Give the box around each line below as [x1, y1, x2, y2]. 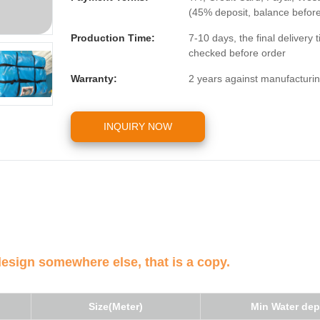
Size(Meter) [89, 300, 143, 312]
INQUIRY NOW [104, 120, 172, 132]
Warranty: [71, 72, 117, 84]
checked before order [189, 46, 286, 59]
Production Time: [71, 31, 155, 44]
